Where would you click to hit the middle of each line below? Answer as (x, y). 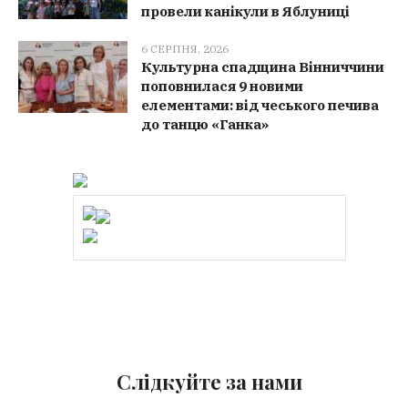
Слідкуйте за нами (209, 381)
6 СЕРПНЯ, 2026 (185, 48)
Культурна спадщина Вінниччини (263, 66)
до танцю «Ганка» (205, 124)
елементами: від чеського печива (260, 105)
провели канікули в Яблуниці (246, 11)
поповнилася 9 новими (223, 86)
